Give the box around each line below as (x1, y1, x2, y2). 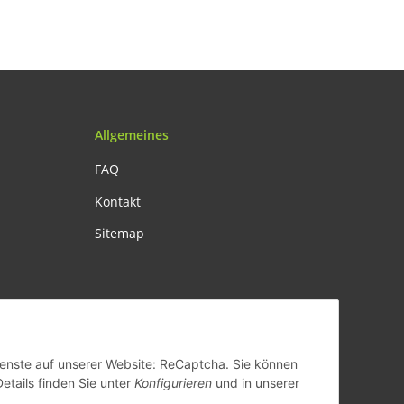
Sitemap (94, 225, 144, 243)
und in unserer (212, 375, 299, 391)
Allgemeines (94, 126, 169, 144)
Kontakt (94, 192, 141, 210)
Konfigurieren (134, 375, 212, 391)
